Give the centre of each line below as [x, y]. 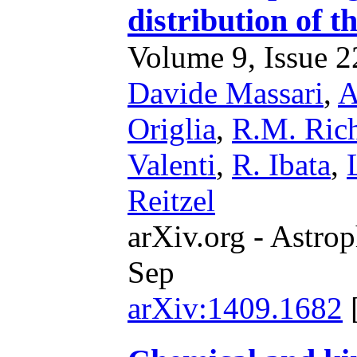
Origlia [172, 129]
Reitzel [171, 200]
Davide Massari [226, 93]
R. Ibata [281, 165]
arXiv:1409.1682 [235, 308]
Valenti [172, 165]
